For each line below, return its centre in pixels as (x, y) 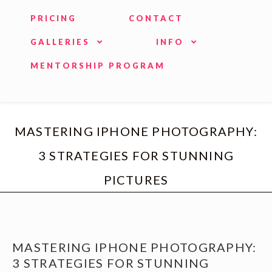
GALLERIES (62, 42)
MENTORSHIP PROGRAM (98, 66)
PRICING (54, 18)
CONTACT (156, 18)
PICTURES (136, 180)
